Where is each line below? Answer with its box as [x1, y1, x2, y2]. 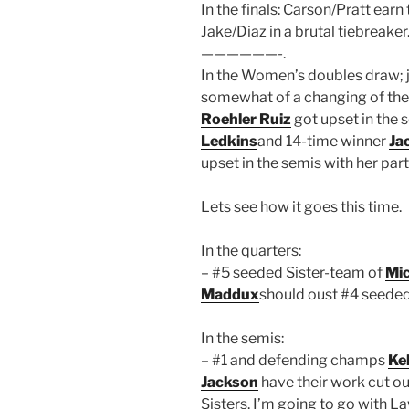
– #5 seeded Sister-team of [201, 263, 385, 281]
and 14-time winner [257, 131, 389, 150]
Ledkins [201, 131, 257, 150]
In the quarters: [201, 241, 301, 259]
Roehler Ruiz [201, 110, 291, 128]
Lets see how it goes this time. [201, 197, 402, 215]
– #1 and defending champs [201, 351, 388, 369]
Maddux [201, 285, 259, 303]
